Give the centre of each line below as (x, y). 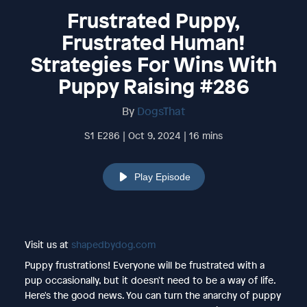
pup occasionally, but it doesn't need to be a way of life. (150, 280)
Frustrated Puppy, (153, 20)
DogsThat (161, 111)
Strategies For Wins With (153, 64)
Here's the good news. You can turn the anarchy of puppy (152, 295)
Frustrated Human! (153, 42)
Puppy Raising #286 (153, 86)
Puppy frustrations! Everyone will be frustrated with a (144, 265)
